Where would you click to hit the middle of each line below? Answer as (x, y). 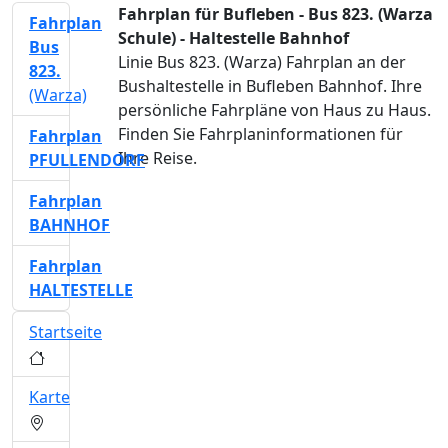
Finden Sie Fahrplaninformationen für (260, 134)
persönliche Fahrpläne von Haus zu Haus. (274, 110)
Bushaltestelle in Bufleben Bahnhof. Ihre (270, 86)
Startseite (65, 332)
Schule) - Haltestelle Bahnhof (233, 38)
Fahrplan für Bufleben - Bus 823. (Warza (275, 14)
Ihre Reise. (157, 158)
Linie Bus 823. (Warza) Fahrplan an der (262, 62)
